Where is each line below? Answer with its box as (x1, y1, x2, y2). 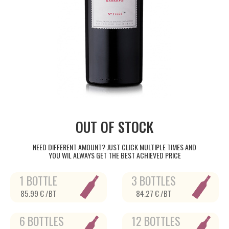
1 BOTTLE (19, 172, 57, 189)
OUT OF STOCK (76, 117, 153, 137)
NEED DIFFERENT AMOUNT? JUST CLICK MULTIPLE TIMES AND (33, 142, 196, 152)
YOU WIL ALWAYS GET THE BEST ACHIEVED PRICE (48, 150, 181, 161)
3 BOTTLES (131, 172, 176, 189)
